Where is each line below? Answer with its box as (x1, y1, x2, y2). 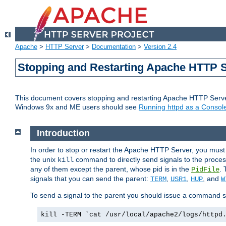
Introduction (36, 128, 90, 139)
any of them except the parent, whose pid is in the (30, 164, 191, 173)
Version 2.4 (144, 43, 177, 51)
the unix (30, 155, 58, 163)
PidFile (191, 165, 219, 174)
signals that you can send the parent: (30, 174, 150, 183)
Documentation (92, 43, 136, 51)
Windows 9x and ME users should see (15, 103, 139, 111)
